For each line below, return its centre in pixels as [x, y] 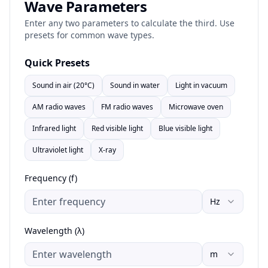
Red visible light [117, 128]
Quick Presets [57, 63]
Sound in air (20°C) [63, 85]
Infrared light [54, 128]
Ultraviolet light [58, 150]
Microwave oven [196, 107]
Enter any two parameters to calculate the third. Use [130, 23]
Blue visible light [185, 128]
